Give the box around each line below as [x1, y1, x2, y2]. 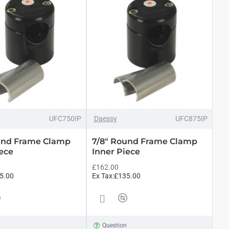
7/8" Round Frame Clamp [91, 136, 197, 146]
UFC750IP [49, 114, 81, 123]
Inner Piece [91, 146, 140, 156]
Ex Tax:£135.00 [91, 171, 141, 180]
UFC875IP [175, 114, 208, 123]
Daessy [94, 114, 117, 123]
